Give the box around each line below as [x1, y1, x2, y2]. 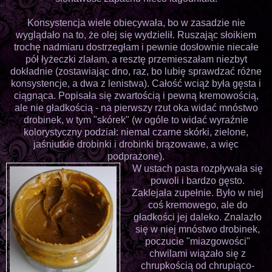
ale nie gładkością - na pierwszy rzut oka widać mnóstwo [14, 102, 258, 113]
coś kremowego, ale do [148, 199, 248, 210]
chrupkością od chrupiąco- [141, 260, 255, 271]
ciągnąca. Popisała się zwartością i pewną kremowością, [13, 90, 259, 101]
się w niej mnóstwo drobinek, [135, 223, 260, 234]
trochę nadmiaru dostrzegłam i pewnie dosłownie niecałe [13, 41, 259, 52]
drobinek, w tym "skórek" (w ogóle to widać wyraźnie [24, 114, 248, 125]
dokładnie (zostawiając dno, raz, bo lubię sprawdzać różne [10, 66, 262, 76]
